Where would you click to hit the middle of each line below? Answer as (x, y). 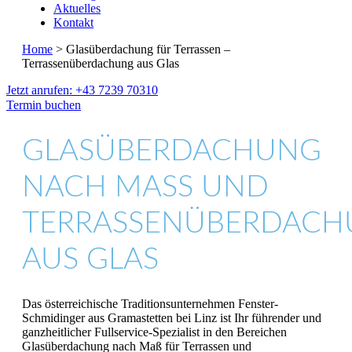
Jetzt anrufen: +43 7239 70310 (82, 90)
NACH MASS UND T (145, 187)
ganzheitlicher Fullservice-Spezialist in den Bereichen (154, 332)
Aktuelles (77, 9)
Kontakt (73, 23)
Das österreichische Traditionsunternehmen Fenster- (150, 304)
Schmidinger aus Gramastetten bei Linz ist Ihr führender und (172, 318)
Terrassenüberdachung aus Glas (101, 64)
